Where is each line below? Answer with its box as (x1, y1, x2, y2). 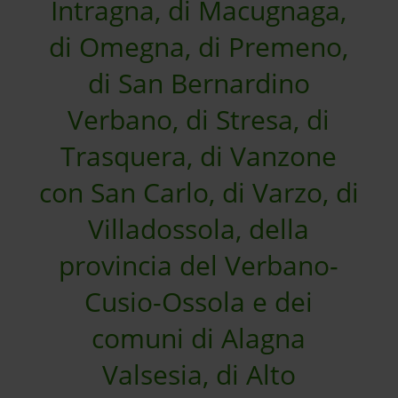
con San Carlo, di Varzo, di (38, 174, 359, 211)
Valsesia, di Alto (101, 356, 296, 393)
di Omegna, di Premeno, (49, 28, 349, 65)
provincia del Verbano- (59, 247, 339, 283)
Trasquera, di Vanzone (60, 138, 338, 174)
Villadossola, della (88, 211, 310, 247)
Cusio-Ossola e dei (84, 283, 314, 320)
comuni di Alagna (92, 320, 306, 356)
